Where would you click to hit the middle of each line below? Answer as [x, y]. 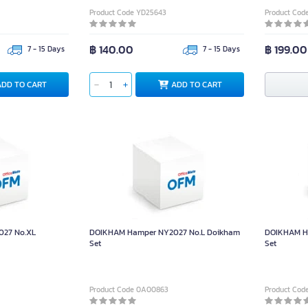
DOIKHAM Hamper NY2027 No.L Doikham [165, 232]
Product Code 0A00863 [129, 289]
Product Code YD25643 [128, 12]
